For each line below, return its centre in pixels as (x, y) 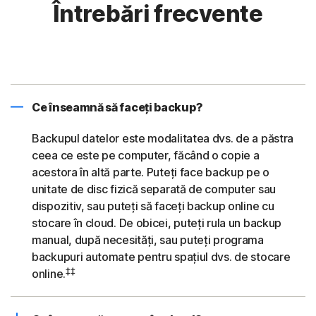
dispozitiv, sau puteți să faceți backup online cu (153, 206)
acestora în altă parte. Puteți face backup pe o (151, 172)
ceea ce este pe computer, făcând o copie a (146, 155)
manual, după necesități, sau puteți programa (148, 239)
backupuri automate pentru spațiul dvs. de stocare (161, 256)
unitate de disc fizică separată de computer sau (154, 189)
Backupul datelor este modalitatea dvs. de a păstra (163, 138)
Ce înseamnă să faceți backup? (117, 107)
